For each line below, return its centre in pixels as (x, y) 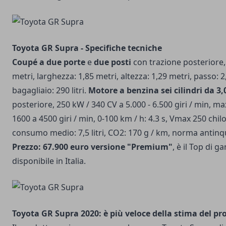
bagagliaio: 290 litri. (50, 90)
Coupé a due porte (49, 62)
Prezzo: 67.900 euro (50, 147)
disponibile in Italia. (49, 161)
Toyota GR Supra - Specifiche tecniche (87, 48)
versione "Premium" (132, 147)
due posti (112, 62)
